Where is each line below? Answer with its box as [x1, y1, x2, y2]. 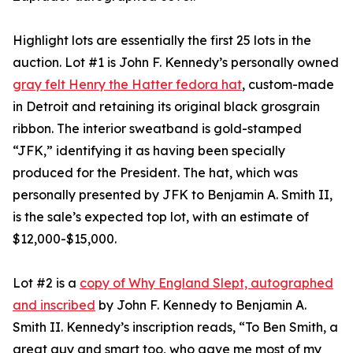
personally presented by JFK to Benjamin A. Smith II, [13, 186, 333, 203]
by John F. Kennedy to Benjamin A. [95, 296, 307, 313]
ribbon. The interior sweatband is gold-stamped [13, 120, 302, 136]
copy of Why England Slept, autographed [80, 274, 333, 291]
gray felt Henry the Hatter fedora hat [13, 76, 242, 92]
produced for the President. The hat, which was [13, 164, 298, 180]
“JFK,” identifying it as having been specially [13, 142, 285, 158]
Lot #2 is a [13, 274, 80, 291]
